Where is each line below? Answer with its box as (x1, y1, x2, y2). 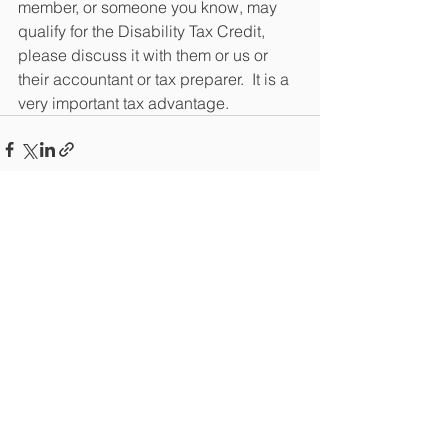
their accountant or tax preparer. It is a (18, 69, 293, 89)
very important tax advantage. (18, 93, 229, 113)
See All (276, 253, 320, 271)
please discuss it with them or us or (18, 45, 272, 65)
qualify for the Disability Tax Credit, (18, 21, 269, 41)
